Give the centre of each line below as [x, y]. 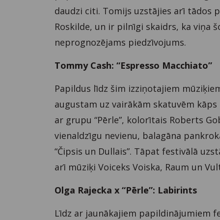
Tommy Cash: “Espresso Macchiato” [134, 65]
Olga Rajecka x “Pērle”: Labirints [126, 190]
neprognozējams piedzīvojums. [121, 42]
